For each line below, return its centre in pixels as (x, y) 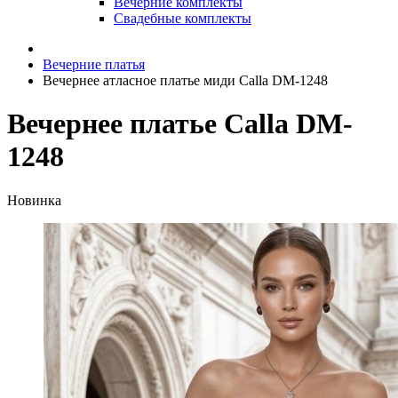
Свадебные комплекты (183, 18)
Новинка (34, 200)
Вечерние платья (94, 64)
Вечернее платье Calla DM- (180, 124)
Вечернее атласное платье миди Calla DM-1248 (185, 80)
